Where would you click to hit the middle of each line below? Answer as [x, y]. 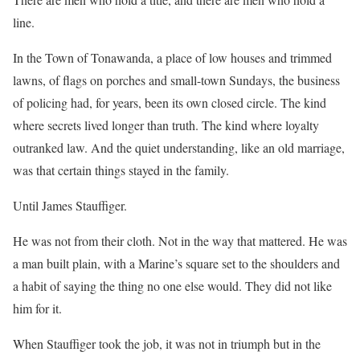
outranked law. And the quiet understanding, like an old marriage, [179, 147]
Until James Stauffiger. [70, 205]
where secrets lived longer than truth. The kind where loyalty [166, 125]
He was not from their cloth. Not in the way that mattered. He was [180, 240]
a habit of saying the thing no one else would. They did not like [172, 285]
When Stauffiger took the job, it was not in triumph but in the [167, 343]
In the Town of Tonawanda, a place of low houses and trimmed [172, 57]
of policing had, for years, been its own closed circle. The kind [170, 102]
